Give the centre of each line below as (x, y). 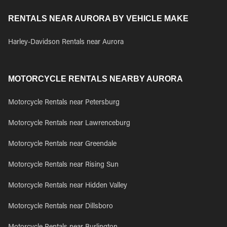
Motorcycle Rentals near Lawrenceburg (69, 124)
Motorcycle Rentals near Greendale (62, 144)
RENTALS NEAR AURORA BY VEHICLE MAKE (98, 18)
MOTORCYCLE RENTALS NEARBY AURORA (96, 79)
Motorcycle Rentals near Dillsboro (61, 207)
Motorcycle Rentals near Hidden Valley (68, 186)
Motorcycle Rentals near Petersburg (64, 103)
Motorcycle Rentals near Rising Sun (63, 165)
